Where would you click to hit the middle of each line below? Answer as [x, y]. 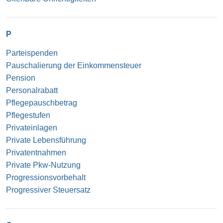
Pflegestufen [28, 115]
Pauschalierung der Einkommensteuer [74, 65]
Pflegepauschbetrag [42, 103]
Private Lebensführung [46, 140]
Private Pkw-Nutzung [43, 165]
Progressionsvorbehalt [46, 177]
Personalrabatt [32, 90]
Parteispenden [32, 53]
